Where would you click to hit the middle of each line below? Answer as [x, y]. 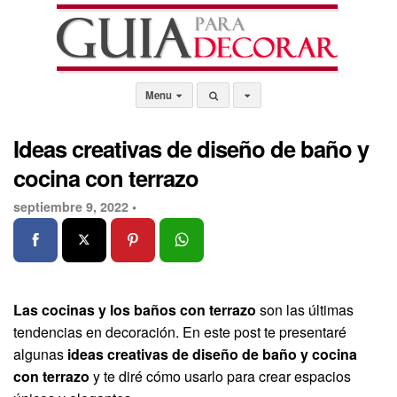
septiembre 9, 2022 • [75, 206]
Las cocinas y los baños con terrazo [135, 309]
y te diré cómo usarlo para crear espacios [220, 376]
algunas [40, 354]
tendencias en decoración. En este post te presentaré [180, 331]
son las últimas [305, 309]
